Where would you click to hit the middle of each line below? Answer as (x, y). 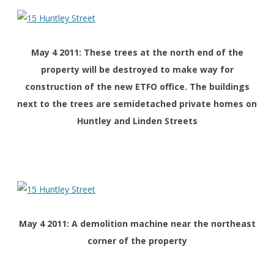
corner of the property (137, 241)
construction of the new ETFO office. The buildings (137, 87)
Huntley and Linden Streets (137, 121)
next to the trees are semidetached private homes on (137, 104)
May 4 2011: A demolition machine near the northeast (137, 224)
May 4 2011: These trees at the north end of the (137, 53)
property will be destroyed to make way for (137, 70)
